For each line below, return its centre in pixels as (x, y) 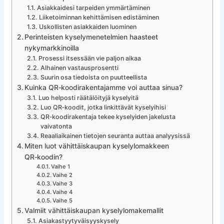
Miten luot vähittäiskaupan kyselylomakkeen (97, 146)
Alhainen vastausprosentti (79, 68)
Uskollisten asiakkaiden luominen (87, 27)
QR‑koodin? (44, 157)
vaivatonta (56, 126)
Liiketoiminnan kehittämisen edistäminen (99, 17)
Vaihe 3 (63, 184)
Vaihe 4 (63, 192)
